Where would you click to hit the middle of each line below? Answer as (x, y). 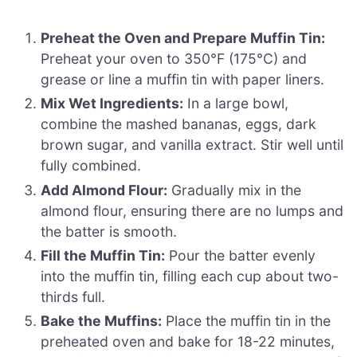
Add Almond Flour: (104, 190)
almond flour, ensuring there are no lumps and (192, 210)
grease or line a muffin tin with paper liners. (183, 79)
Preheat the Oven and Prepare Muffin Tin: (183, 37)
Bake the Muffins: (102, 321)
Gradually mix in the (235, 190)
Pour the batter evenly (241, 255)
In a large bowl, (236, 104)
